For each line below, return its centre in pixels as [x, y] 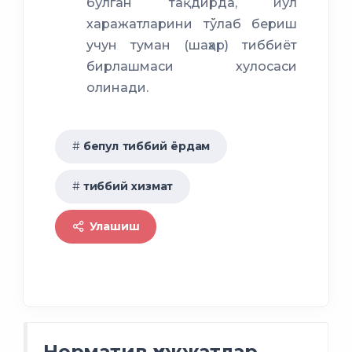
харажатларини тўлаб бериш [192, 24]
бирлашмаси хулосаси [192, 67]
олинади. [117, 88]
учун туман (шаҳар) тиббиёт [192, 46]
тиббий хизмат [128, 187]
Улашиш [113, 227]
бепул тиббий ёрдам [147, 147]
